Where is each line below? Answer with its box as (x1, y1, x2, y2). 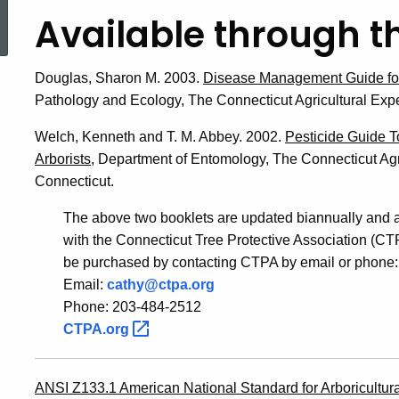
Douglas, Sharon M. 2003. (35, 69, 203, 85)
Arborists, (35, 151, 94, 167)
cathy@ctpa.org (107, 276, 215, 292)
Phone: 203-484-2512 (63, 298, 201, 314)
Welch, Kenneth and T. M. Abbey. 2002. (35, 128, 285, 144)
